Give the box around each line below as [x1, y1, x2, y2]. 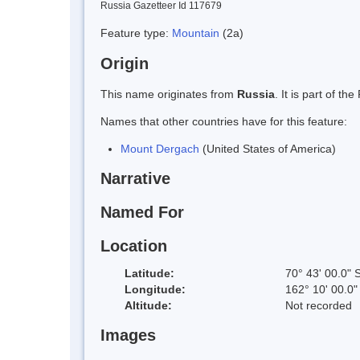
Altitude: [125, 298, 172, 312]
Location [100, 236, 167, 255]
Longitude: [125, 282, 186, 296]
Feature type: [100, 26, 172, 39]
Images [100, 326, 156, 345]
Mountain [172, 26, 223, 39]
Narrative [100, 170, 170, 188]
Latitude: [125, 266, 174, 280]
